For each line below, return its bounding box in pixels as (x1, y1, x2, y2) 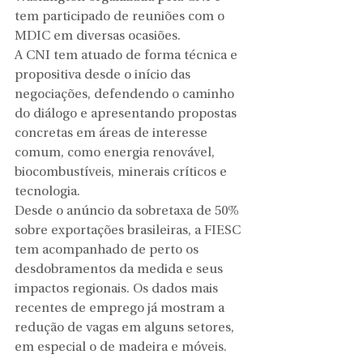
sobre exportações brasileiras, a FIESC (15, 224, 244, 238)
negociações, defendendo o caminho (15, 88, 237, 102)
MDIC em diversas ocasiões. (15, 30, 181, 44)
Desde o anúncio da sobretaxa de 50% (15, 205, 242, 219)
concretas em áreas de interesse (15, 127, 211, 141)
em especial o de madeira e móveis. (15, 341, 227, 355)
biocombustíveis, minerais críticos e (15, 166, 230, 180)
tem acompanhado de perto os (15, 244, 202, 258)
